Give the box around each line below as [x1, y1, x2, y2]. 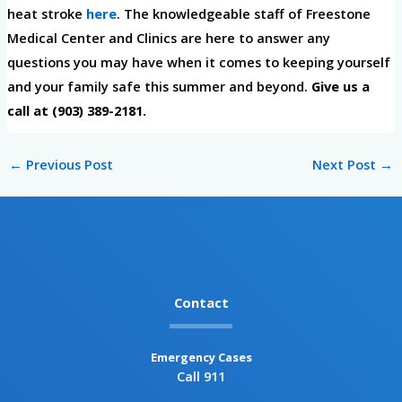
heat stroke [6, 4, 86, 23]
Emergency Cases [150, 349, 252, 366]
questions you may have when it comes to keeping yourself [6, 53, 390, 72]
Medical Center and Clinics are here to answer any [6, 29, 330, 48]
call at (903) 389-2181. [6, 101, 150, 120]
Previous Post [22, 155, 113, 174]
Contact [173, 293, 229, 312]
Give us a [310, 77, 370, 96]
